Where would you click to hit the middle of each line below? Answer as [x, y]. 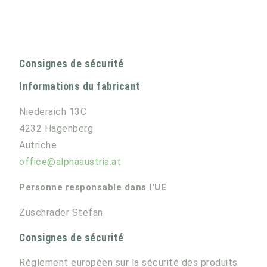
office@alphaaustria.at [70, 162]
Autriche [38, 145]
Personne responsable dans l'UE [93, 187]
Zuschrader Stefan [61, 213]
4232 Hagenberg [56, 128]
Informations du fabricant [80, 87]
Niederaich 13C [53, 111]
